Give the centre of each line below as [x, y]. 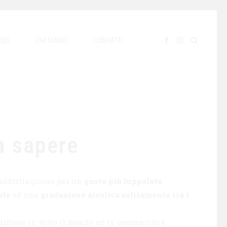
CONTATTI [108, 41]
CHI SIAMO [52, 41]
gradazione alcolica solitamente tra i [115, 195]
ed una [26, 195]
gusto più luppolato [123, 181]
